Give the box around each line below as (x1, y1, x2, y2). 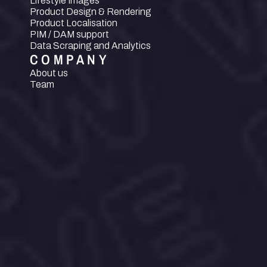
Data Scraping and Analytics (30, 38, 151, 53)
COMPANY (30, 49, 110, 69)
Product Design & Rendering (30, 4, 151, 19)
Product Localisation (30, 15, 117, 30)
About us (30, 65, 68, 80)
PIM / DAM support (30, 26, 109, 42)
